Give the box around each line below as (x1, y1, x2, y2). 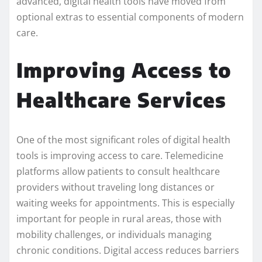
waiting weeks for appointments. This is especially (16, 196, 235, 210)
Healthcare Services (16, 87, 226, 112)
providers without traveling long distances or (16, 181, 215, 194)
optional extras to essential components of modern (16, 11, 244, 24)
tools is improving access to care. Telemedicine (16, 149, 223, 163)
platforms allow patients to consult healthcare (16, 165, 220, 178)
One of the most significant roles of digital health (16, 133, 230, 147)
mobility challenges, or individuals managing (16, 228, 212, 242)
